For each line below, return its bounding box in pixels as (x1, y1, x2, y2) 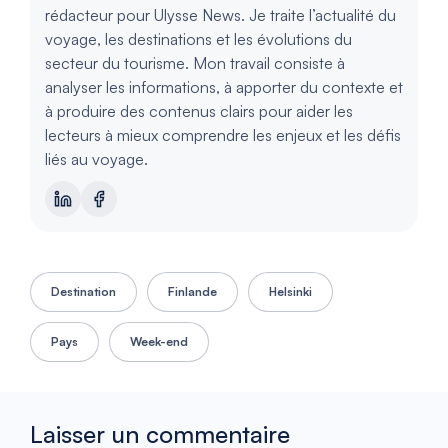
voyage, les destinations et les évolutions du (45, 29, 352, 49)
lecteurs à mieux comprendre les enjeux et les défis (45, 125, 401, 145)
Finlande (168, 284, 217, 299)
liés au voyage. (45, 149, 148, 169)
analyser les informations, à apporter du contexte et (45, 77, 403, 97)
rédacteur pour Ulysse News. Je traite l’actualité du (45, 5, 396, 25)
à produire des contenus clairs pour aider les (45, 101, 353, 121)
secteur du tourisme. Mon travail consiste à (45, 53, 345, 73)
